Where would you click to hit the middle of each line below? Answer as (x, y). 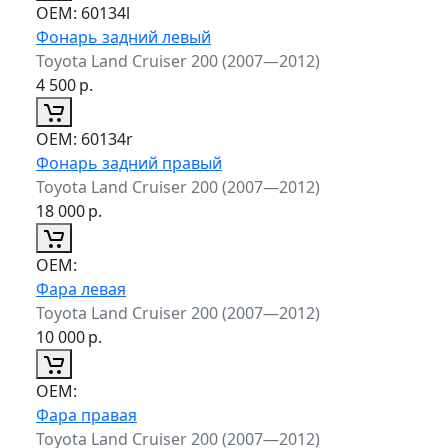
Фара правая (86, 414)
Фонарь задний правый (129, 162)
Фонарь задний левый (123, 36)
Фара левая (81, 288)
